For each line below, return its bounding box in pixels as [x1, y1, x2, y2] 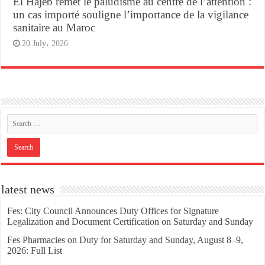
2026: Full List [7, 245, 63, 256]
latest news [1, 183, 55, 196]
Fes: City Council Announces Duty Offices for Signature [7, 206, 219, 216]
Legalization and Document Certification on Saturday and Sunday [7, 216, 254, 227]
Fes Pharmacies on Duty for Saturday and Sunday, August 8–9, [7, 235, 244, 245]
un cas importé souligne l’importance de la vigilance [13, 8, 249, 21]
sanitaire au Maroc [13, 21, 96, 34]
